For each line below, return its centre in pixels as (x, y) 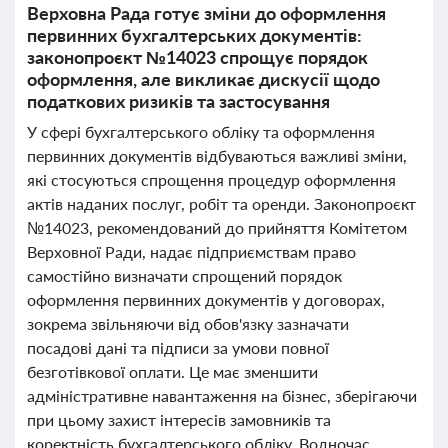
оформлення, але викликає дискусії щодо (203, 79)
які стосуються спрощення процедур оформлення (211, 179)
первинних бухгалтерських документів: (194, 35)
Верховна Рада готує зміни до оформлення (206, 13)
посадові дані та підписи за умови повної (178, 347)
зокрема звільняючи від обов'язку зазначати (188, 323)
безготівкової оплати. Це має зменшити (172, 371)
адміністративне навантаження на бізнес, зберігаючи (222, 395)
